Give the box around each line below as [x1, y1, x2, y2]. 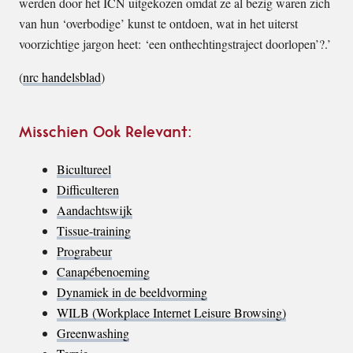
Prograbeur [57, 243, 112, 259]
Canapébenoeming [57, 263, 150, 280]
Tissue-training [57, 222, 131, 239]
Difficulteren [57, 181, 119, 198]
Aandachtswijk [57, 202, 132, 218]
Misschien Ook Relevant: [19, 125, 192, 140]
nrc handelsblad [23, 69, 101, 85]
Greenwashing [57, 325, 129, 341]
